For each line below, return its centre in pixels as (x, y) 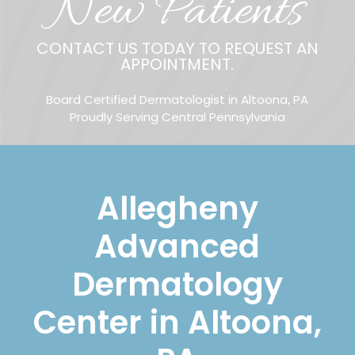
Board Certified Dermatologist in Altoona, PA (177, 100)
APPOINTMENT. (177, 65)
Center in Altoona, (177, 323)
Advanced (177, 247)
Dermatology (177, 285)
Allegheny (177, 209)
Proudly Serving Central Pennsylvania (177, 117)
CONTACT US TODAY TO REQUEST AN (177, 49)
